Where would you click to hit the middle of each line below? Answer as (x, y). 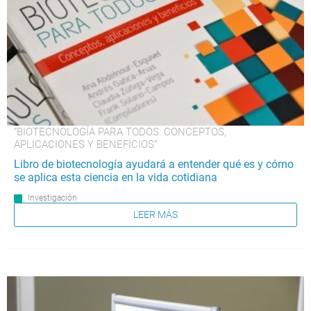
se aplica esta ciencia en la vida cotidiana (116, 177)
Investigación (52, 197)
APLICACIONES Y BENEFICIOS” (86, 144)
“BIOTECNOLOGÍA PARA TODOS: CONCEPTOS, (120, 132)
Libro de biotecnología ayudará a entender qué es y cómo (154, 164)
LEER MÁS (155, 215)
